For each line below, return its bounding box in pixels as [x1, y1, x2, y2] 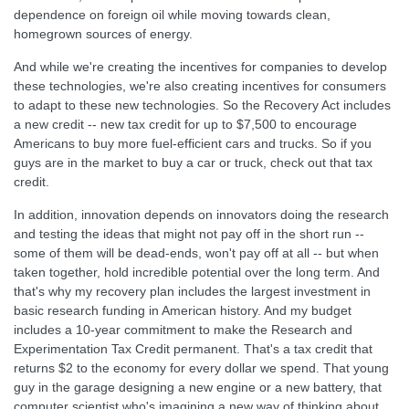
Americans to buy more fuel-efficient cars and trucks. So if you [14, 136, 372, 151]
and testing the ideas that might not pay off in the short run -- [14, 226, 364, 241]
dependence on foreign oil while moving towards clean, [14, 7, 330, 22]
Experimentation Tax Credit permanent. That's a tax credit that [14, 341, 372, 356]
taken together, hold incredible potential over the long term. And [14, 265, 380, 279]
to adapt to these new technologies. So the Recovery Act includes [14, 98, 391, 112]
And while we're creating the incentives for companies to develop [14, 59, 387, 74]
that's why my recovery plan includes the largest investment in [14, 284, 371, 299]
